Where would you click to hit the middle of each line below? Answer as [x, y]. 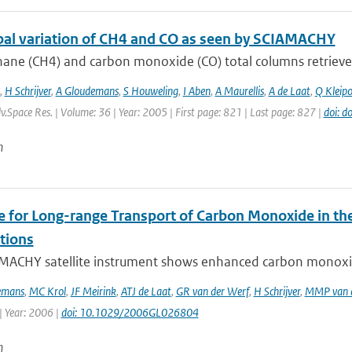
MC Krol [47, 291]
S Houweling [150, 91]
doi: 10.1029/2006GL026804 [130, 312]
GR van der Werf [212, 291]
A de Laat [289, 91]
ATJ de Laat [146, 291]
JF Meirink [93, 291]
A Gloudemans [87, 91]
